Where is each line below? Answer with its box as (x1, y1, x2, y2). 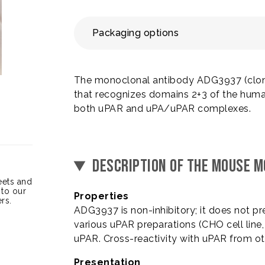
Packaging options (92, 27, 179, 38)
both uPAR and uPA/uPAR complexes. (73, 103, 251, 114)
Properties (73, 190, 129, 202)
